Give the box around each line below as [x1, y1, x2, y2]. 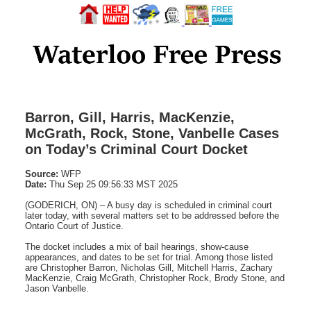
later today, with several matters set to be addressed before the [25, 210, 279, 221]
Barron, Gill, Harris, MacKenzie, [25, 109, 235, 125]
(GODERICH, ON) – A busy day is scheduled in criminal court [25, 199, 272, 210]
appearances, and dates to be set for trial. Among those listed [25, 251, 273, 262]
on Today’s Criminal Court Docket [25, 141, 248, 157]
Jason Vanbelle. [25, 283, 89, 294]
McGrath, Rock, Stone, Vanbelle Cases [25, 125, 279, 141]
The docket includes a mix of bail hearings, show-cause [25, 241, 249, 252]
